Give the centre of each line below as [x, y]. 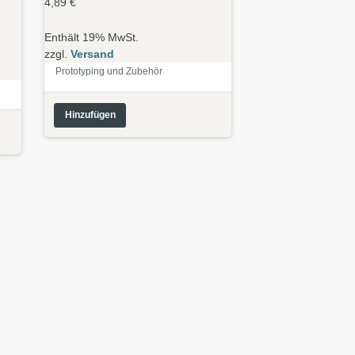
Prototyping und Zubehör [109, 71]
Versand [93, 53]
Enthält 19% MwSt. [92, 37]
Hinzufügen [90, 115]
